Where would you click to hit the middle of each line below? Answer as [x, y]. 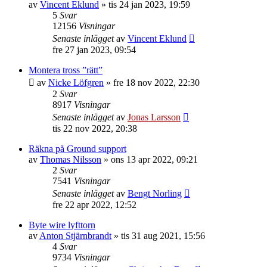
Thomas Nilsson [71, 159]
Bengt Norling [155, 193]
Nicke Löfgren [76, 83]
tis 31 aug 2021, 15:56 [163, 236]
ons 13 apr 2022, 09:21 [154, 159]
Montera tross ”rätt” [66, 70]
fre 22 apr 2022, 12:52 [94, 205]
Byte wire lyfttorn [62, 225]
